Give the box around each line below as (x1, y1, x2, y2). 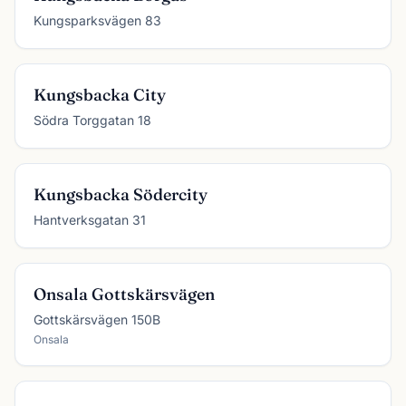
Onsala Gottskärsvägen (34, 284, 215, 304)
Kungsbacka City (34, 84, 166, 105)
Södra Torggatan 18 (34, 112, 151, 128)
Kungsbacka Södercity (34, 184, 208, 205)
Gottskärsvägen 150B (34, 312, 160, 327)
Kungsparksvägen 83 (34, 13, 161, 28)
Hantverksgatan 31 (34, 212, 146, 227)
